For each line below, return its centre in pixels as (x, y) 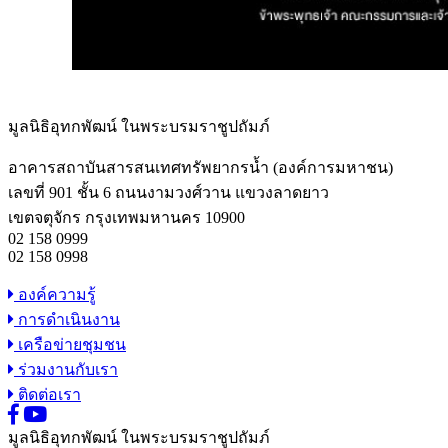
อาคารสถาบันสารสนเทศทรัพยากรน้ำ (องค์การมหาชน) (200, 167)
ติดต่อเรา (47, 394)
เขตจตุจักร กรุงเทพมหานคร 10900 (126, 217)
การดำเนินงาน (67, 319)
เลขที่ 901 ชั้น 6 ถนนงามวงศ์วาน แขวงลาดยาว (168, 192)
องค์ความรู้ (55, 294)
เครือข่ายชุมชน (70, 344)
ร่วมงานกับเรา (66, 369)
